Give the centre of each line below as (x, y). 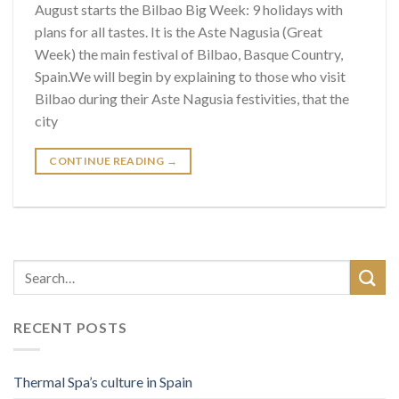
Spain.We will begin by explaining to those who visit (190, 77)
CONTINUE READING (108, 161)
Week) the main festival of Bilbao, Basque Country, (189, 54)
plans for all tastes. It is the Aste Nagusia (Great (179, 32)
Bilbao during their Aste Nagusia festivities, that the (192, 99)
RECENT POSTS (70, 328)
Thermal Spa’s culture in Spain (103, 381)
